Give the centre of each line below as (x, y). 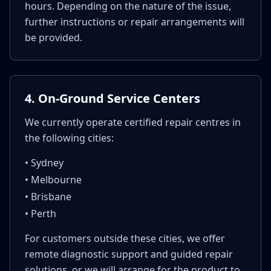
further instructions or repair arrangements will (135, 22)
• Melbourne (53, 180)
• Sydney (44, 163)
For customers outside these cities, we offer (125, 239)
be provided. (54, 38)
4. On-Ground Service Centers (113, 99)
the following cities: (69, 138)
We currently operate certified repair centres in (133, 122)
